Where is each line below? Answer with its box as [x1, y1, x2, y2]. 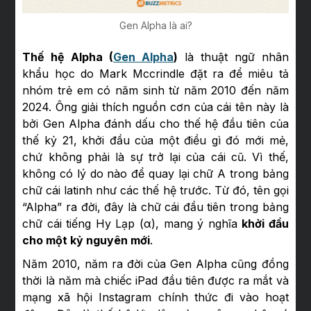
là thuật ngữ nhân [178, 49, 289, 64]
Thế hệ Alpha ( [22, 49, 114, 64]
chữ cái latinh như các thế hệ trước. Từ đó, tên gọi [22, 183, 289, 197]
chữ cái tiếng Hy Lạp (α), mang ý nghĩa [22, 216, 242, 230]
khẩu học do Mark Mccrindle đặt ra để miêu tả [22, 66, 289, 81]
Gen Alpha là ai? [119, 19, 192, 31]
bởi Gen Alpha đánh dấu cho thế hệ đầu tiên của [22, 116, 289, 131]
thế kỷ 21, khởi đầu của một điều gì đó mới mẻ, [22, 133, 289, 147]
